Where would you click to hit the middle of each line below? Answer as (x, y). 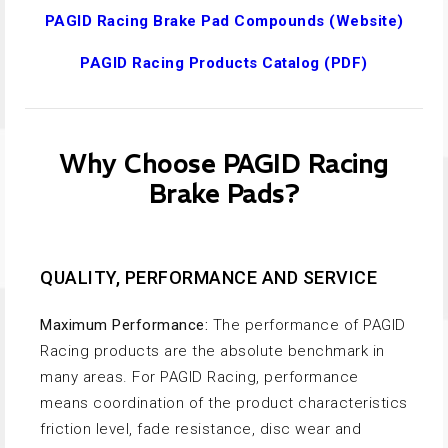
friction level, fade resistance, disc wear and (200, 429)
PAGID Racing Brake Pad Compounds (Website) (224, 21)
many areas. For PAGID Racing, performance (199, 377)
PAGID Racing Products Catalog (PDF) (224, 63)
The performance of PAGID (307, 325)
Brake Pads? (224, 194)
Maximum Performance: (124, 325)
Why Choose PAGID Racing (224, 164)
